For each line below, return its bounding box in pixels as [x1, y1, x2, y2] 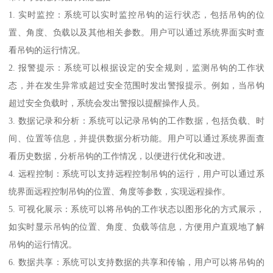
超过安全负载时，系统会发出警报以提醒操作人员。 [9, 97, 205, 108]
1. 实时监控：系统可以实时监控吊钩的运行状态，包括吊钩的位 [9, 9, 264, 19]
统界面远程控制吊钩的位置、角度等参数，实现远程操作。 [9, 186, 231, 196]
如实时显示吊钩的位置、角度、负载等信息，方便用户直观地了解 [9, 221, 264, 232]
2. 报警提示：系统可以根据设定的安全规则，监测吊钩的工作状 [9, 62, 264, 73]
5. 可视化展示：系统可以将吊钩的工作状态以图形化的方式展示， [9, 204, 264, 214]
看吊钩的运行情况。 [9, 44, 86, 55]
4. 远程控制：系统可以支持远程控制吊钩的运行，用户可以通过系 [9, 168, 264, 179]
